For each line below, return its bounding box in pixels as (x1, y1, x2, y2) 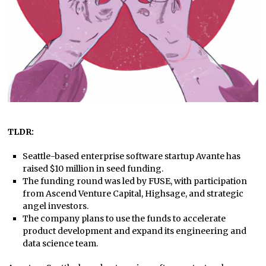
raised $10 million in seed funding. (22, 163, 163, 175)
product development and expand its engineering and (22, 226, 246, 237)
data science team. (22, 238, 98, 249)
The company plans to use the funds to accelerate (22, 213, 226, 224)
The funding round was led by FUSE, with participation (22, 176, 247, 187)
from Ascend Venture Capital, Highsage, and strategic (22, 188, 243, 199)
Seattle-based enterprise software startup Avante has (22, 151, 240, 162)
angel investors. (22, 201, 88, 212)
